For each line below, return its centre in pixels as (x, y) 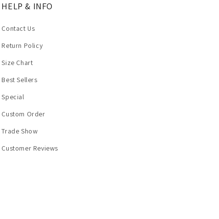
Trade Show (20, 131)
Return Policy (22, 45)
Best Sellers (20, 80)
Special (13, 97)
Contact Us (18, 28)
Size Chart (17, 63)
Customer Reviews (30, 148)
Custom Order (23, 114)
